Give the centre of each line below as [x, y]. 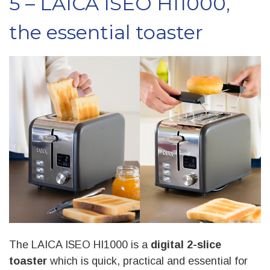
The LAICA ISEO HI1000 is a [80, 245]
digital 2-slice [186, 245]
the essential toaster [106, 33]
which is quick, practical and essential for [149, 261]
